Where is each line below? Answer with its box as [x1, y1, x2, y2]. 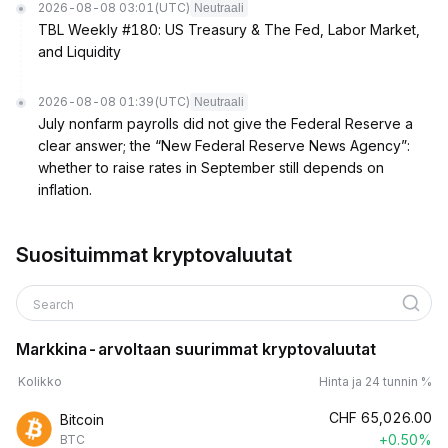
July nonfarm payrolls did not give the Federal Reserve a [38, 115, 413, 132]
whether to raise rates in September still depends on [38, 159, 384, 176]
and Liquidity [38, 43, 121, 60]
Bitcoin [60, 411, 104, 428]
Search [33, 297, 77, 312]
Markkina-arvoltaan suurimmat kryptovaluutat [16, 339, 376, 359]
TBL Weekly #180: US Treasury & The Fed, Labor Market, [38, 21, 420, 38]
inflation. [38, 181, 92, 198]
